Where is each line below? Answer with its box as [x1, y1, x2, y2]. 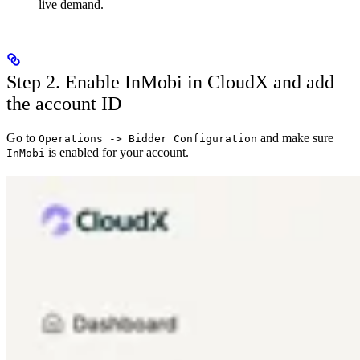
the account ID [6, 92, 121, 114]
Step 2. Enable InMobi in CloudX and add [6, 71, 334, 92]
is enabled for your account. [45, 145, 189, 159]
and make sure [257, 130, 333, 145]
